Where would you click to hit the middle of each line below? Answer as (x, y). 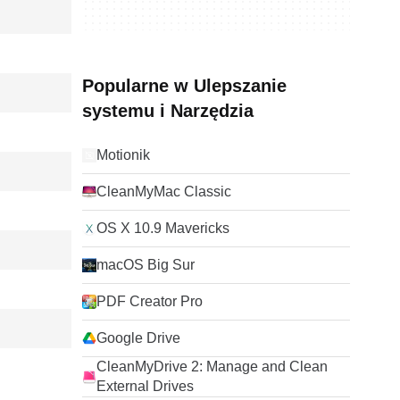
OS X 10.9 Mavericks (163, 228)
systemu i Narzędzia (168, 111)
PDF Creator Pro (150, 301)
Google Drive (138, 338)
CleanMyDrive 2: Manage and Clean (212, 367)
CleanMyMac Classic (164, 192)
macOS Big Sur (146, 265)
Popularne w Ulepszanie (184, 86)
